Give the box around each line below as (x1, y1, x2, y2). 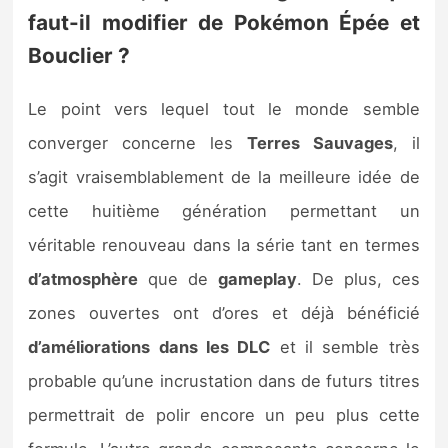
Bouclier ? (28, 42, 131, 68)
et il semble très (270, 337, 420, 358)
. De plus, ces (296, 269, 420, 290)
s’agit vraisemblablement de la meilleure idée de (28, 167, 420, 188)
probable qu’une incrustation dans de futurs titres (28, 371, 420, 392)
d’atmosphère (28, 269, 139, 290)
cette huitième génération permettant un (28, 201, 420, 222)
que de (138, 269, 218, 290)
